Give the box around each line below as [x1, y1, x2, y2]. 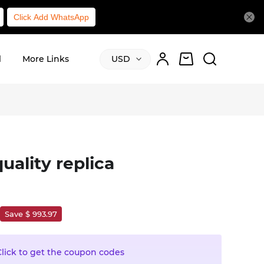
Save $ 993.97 [5, 209, 57, 219]
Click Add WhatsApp [13, 12, 89, 22]
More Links [22, 53, 69, 64]
